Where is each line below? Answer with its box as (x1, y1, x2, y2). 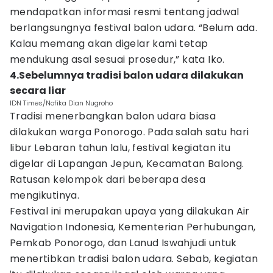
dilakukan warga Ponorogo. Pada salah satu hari (10, 125, 249, 139)
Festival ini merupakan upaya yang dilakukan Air (10, 204, 250, 218)
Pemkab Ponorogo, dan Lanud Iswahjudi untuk (10, 236, 237, 250)
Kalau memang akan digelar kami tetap (10, 37, 208, 51)
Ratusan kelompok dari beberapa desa (10, 172, 205, 186)
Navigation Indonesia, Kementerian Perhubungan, (10, 220, 256, 234)
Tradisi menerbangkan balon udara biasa (10, 109, 216, 123)
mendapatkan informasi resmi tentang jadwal (10, 5, 239, 19)
